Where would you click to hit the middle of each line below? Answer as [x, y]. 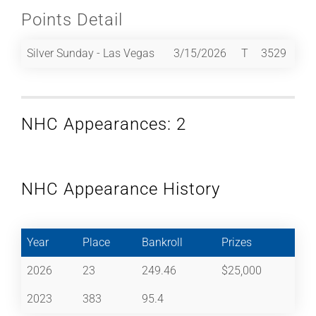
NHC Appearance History [121, 189]
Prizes [237, 242]
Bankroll [162, 242]
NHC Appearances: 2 [104, 124]
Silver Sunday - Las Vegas [91, 53]
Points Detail [72, 19]
